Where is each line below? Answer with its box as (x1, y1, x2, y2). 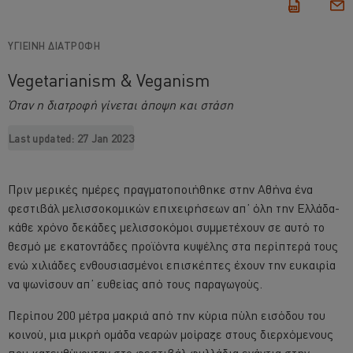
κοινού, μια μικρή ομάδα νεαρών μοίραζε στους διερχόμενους (8, 325, 333, 343)
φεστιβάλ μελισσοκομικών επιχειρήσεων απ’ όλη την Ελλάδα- (8, 199, 340, 217)
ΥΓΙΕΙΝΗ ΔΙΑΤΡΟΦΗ (8, 39, 100, 53)
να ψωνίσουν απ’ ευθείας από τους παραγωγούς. (8, 275, 262, 292)
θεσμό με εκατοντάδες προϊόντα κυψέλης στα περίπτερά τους (8, 237, 338, 255)
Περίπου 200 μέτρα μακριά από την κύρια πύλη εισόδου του (8, 307, 325, 324)
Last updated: (8, 131, 77, 146)
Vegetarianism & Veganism (8, 69, 210, 91)
